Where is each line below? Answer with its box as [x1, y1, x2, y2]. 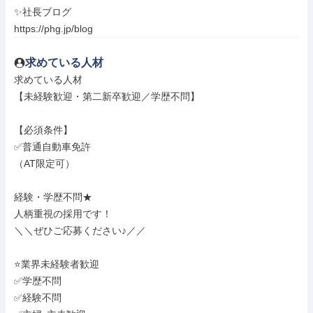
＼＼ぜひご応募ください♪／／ [14, 225, 146, 236]
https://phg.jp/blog [14, 23, 93, 34]
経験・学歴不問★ [14, 191, 92, 203]
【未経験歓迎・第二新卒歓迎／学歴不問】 [14, 91, 200, 102]
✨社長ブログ [14, 6, 71, 17]
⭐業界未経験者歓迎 [14, 259, 99, 270]
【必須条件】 [14, 124, 73, 136]
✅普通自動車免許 [14, 141, 91, 152]
